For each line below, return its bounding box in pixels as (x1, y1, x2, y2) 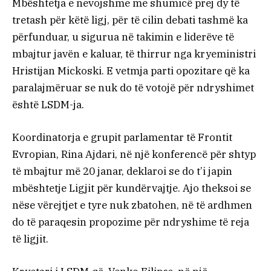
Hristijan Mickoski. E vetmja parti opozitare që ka (12, 64, 250, 78)
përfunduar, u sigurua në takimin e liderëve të (12, 30, 234, 44)
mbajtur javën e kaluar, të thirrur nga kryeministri (12, 47, 256, 61)
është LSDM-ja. (12, 98, 84, 112)
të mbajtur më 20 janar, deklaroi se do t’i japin (12, 165, 232, 178)
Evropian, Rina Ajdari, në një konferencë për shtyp (12, 148, 256, 162)
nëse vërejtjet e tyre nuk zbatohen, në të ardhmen (12, 198, 252, 212)
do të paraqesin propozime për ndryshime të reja (12, 215, 249, 229)
